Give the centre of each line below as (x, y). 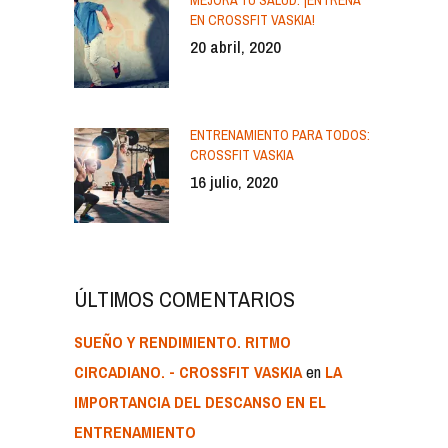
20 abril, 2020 (235, 46)
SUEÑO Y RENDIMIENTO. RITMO (182, 341)
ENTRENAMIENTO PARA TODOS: (280, 134)
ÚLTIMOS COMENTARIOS (184, 298)
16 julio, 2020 (234, 181)
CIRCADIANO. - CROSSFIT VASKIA (188, 371)
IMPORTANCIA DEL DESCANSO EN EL (200, 401)
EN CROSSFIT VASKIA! (252, 19)
